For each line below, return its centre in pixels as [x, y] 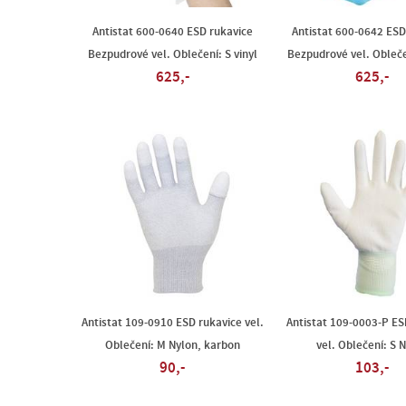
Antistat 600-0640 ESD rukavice [172, 32]
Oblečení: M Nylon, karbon [172, 345]
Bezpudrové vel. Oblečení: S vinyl [172, 54]
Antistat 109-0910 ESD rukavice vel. [172, 323]
